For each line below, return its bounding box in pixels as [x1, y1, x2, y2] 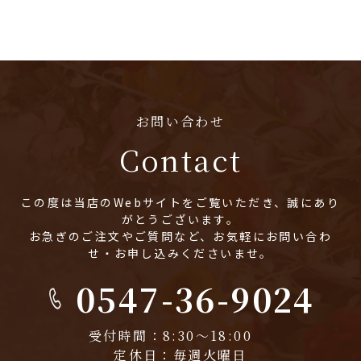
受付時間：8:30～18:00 [89, 326, 272, 345]
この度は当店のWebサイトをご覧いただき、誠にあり [21, 193, 340, 210]
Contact [118, 138, 243, 180]
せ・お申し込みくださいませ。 [88, 244, 273, 261]
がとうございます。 [121, 210, 240, 227]
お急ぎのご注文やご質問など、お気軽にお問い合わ [28, 227, 333, 244]
